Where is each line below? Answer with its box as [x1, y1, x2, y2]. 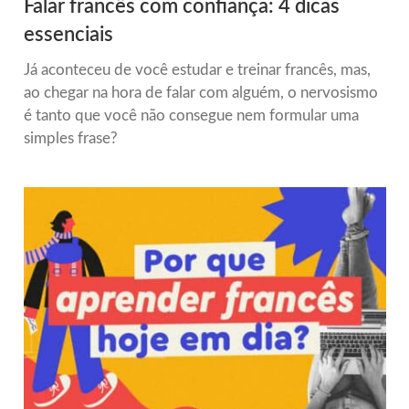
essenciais [23, 24, 113, 45]
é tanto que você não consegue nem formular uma [23, 107, 359, 123]
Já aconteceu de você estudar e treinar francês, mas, [23, 61, 371, 78]
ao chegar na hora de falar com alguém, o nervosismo [23, 84, 378, 100]
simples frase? [23, 130, 118, 146]
